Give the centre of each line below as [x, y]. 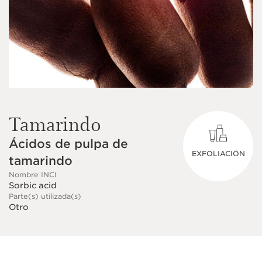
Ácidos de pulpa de [68, 144]
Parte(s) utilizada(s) [45, 196]
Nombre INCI [33, 175]
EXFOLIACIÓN [218, 154]
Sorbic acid [33, 185]
